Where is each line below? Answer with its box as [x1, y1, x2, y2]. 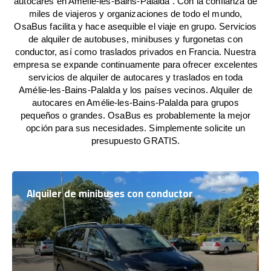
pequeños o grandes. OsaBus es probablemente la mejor [21, 110, 250, 120]
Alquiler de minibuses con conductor [27, 184, 193, 203]
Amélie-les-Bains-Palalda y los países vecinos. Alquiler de [19, 85, 252, 95]
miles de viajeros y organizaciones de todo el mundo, [28, 8, 243, 19]
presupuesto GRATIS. [91, 135, 180, 146]
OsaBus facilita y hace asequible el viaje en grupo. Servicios [14, 21, 257, 31]
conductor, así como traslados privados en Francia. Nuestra [15, 47, 256, 57]
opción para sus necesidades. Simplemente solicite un [26, 123, 245, 133]
